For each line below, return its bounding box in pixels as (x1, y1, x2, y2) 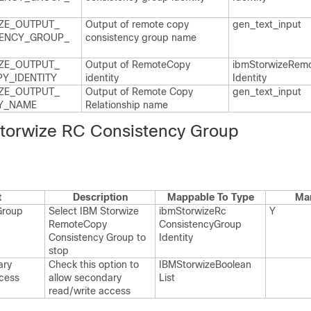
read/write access (49, 285, 131, 296)
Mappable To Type (167, 192, 254, 203)
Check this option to (49, 259, 139, 270)
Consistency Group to (49, 232, 146, 243)
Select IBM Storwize (49, 205, 139, 217)
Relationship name (85, 99, 168, 110)
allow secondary (49, 272, 121, 283)
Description (72, 192, 128, 203)
